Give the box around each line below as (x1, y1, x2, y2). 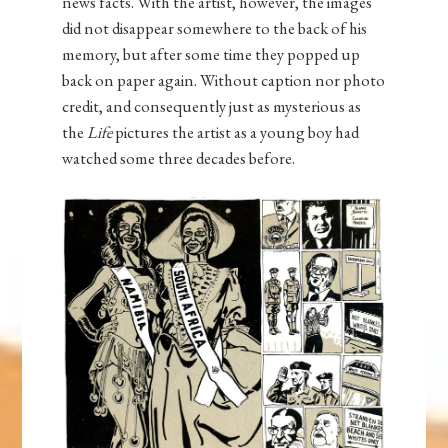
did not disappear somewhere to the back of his (62, 16, 368, 39)
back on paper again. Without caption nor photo (62, 68, 386, 91)
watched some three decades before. (62, 146, 296, 169)
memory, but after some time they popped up (62, 42, 361, 65)
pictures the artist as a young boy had (112, 120, 360, 143)
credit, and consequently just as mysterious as (62, 94, 362, 117)
